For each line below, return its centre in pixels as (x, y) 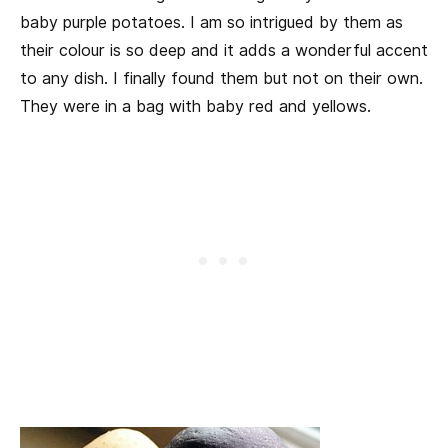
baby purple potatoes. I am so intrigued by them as (211, 22)
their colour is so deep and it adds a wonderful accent (224, 50)
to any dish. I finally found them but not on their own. (221, 78)
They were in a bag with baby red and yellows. (195, 106)
